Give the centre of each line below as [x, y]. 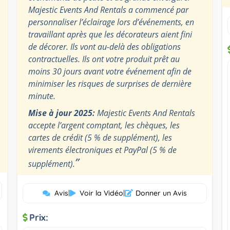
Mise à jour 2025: [61, 113]
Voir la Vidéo [101, 193]
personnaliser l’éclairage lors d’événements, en [111, 22]
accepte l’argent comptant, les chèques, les [104, 125]
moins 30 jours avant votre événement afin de [110, 71]
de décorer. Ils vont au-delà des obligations [104, 46]
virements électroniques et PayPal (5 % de [102, 150]
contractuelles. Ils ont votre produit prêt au [104, 59]
